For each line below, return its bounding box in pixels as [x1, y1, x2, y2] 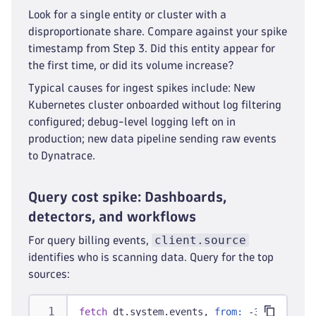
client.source [154, 233, 246, 247]
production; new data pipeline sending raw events [28, 133, 276, 144]
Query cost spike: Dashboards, [28, 190, 226, 203]
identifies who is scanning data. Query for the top [28, 252, 274, 262]
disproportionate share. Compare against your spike [28, 26, 287, 37]
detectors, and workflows [28, 210, 196, 223]
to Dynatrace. [28, 150, 95, 161]
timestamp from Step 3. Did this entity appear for [28, 43, 275, 54]
